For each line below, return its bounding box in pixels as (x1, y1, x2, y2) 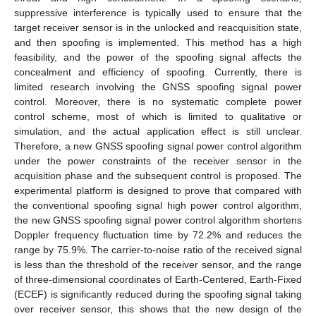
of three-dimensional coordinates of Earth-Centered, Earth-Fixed (14, 273, 302, 285)
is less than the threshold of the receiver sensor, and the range (14, 258, 302, 270)
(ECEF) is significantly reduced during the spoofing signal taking (14, 288, 302, 300)
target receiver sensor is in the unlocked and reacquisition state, (14, 21, 302, 33)
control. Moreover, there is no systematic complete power (14, 95, 302, 107)
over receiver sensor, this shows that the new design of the (14, 303, 302, 315)
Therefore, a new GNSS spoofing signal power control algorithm (14, 140, 302, 152)
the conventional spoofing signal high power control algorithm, (14, 199, 302, 211)
